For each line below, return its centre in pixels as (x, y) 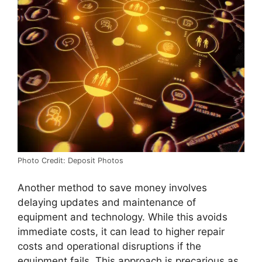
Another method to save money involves (112, 188)
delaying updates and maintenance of (107, 203)
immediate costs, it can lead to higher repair (121, 232)
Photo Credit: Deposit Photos (70, 160)
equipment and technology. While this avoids (123, 217)
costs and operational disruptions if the (109, 247)
